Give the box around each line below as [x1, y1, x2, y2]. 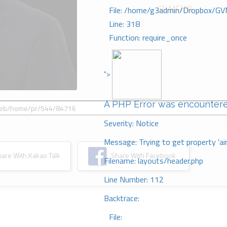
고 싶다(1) [157, 2, 192, 14]
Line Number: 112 [104, 173, 164, 185]
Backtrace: [104, 192, 139, 204]
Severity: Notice [104, 117, 159, 129]
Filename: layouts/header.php [104, 155, 203, 167]
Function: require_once [109, 31, 187, 44]
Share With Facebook [106, 149, 179, 161]
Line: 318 [109, 18, 140, 30]
